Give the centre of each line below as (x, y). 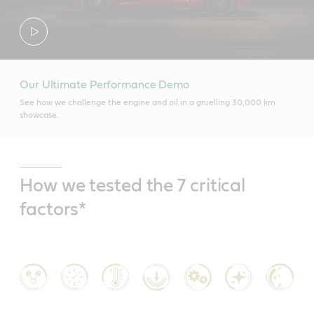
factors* (53, 209)
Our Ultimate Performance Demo (105, 84)
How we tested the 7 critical (133, 185)
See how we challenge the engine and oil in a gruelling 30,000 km (148, 102)
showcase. (39, 115)
